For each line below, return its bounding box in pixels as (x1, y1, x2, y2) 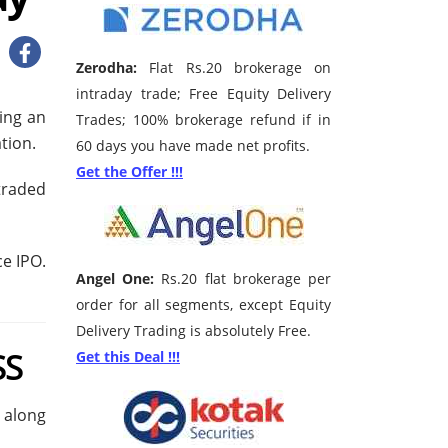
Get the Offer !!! (76, 162, 183, 182)
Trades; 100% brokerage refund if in (76, 110, 331, 130)
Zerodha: (76, 58, 137, 78)
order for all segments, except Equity (76, 295, 331, 315)
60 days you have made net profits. (76, 136, 310, 156)
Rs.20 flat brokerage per (154, 269, 332, 289)
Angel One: (76, 269, 155, 289)
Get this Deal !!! (76, 347, 180, 367)
